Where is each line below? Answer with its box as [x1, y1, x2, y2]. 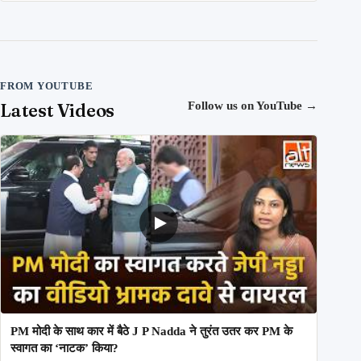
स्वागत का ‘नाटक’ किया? [10, 341, 118, 355]
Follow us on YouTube [188, 99, 306, 113]
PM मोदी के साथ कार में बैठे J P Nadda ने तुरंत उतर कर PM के [10, 324, 293, 338]
